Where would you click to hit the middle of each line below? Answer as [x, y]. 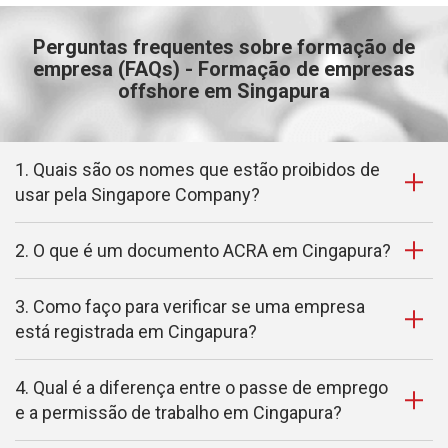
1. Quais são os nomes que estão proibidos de [197, 169]
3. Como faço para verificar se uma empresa [190, 306]
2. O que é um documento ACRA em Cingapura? [203, 250]
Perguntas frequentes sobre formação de [224, 46]
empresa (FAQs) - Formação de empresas [224, 68]
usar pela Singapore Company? [137, 194]
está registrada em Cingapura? [136, 331]
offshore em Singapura [224, 90]
